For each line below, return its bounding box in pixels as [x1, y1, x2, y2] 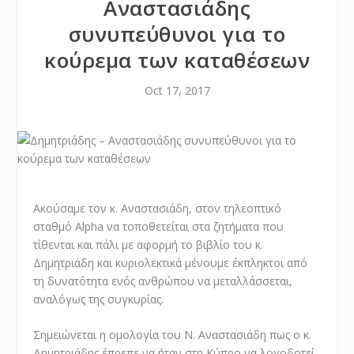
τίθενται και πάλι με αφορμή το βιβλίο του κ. [33, 237, 264, 252]
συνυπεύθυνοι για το [68, 20, 286, 48]
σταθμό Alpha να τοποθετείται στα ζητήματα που [33, 219, 284, 234]
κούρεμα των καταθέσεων [44, 46, 310, 74]
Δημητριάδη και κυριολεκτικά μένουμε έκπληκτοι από [33, 255, 308, 270]
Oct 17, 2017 [144, 83, 210, 98]
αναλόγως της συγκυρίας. [33, 292, 164, 307]
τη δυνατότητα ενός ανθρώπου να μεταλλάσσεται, [33, 273, 293, 288]
